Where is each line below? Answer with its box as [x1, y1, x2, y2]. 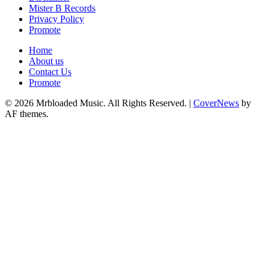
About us [29, 56, 64, 67]
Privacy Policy [29, 14, 84, 25]
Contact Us [29, 67, 71, 77]
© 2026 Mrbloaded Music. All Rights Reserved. [5, 98, 189, 109]
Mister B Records [29, 3, 95, 14]
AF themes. [5, 109, 49, 119]
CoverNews [193, 98, 239, 109]
